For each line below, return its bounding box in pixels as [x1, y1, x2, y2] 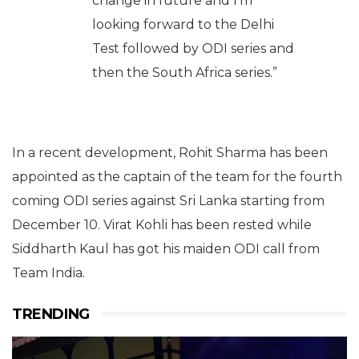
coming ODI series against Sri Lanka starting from [12, 192, 325, 208]
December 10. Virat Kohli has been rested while [12, 216, 312, 232]
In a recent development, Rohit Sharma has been [12, 144, 328, 160]
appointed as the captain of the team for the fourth [12, 168, 342, 184]
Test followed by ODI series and [92, 40, 294, 56]
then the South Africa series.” [92, 64, 277, 80]
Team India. [12, 264, 85, 280]
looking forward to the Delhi [92, 16, 274, 32]
